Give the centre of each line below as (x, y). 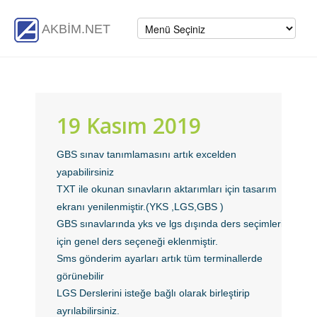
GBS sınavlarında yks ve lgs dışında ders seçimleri (170, 224)
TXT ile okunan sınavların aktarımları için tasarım (167, 189)
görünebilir (81, 276)
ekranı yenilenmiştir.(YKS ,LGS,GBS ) (140, 207)
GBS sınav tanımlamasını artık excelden (147, 154)
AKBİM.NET (75, 29)
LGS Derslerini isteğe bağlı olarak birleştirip (154, 293)
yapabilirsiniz (86, 172)
